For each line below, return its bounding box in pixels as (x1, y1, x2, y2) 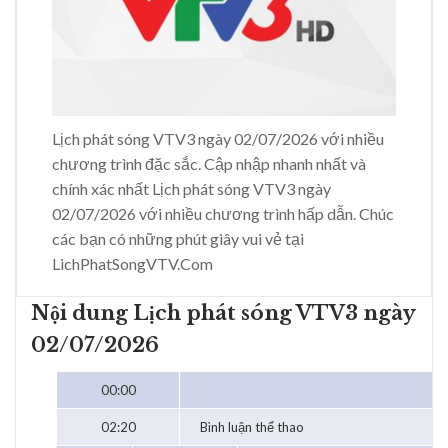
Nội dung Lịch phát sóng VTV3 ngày (31, 301, 415, 326)
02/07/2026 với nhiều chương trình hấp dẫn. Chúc (52, 204, 394, 224)
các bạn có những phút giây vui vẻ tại (52, 229, 304, 249)
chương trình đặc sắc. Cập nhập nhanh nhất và (52, 154, 366, 174)
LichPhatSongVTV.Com (52, 254, 213, 274)
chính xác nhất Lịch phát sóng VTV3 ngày (52, 179, 331, 199)
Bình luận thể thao (200, 419, 304, 436)
